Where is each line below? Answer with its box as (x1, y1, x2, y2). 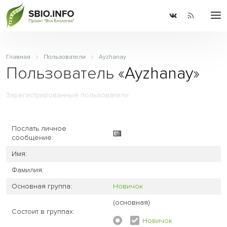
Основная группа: (12, 181, 72, 191)
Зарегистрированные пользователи (6, 90, 129, 99)
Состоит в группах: (12, 207, 75, 216)
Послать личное (12, 124, 67, 133)
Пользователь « (6, 63, 125, 84)
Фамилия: (12, 165, 44, 174)
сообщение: (12, 133, 54, 142)
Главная (6, 53, 30, 61)
